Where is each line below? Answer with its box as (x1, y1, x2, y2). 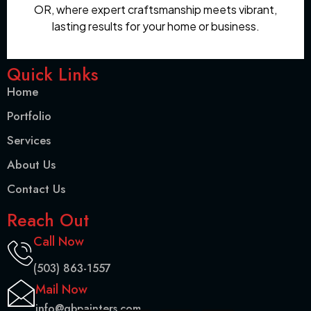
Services (7, 131, 51, 149)
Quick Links (7, 61, 98, 87)
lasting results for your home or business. (51, 19, 260, 34)
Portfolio (7, 107, 51, 124)
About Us (7, 155, 56, 173)
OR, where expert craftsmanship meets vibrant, (34, 2, 277, 17)
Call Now (33, 232, 84, 251)
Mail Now (35, 280, 87, 299)
